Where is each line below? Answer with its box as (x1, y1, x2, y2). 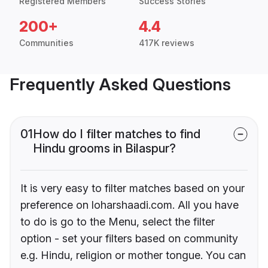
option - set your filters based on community (20, 232, 238, 245)
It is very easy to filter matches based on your (20, 182, 245, 195)
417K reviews (139, 38, 194, 48)
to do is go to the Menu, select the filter (20, 215, 215, 229)
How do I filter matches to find (33, 127, 200, 142)
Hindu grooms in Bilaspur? (33, 141, 176, 156)
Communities (19, 38, 74, 48)
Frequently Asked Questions (10, 74, 231, 95)
